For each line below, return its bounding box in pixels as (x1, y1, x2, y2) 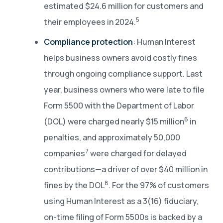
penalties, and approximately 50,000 (44, 131, 180, 143)
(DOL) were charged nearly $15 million (44, 115, 184, 127)
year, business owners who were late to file (44, 84, 205, 95)
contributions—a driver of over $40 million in (44, 163, 208, 175)
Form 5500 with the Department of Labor (44, 100, 194, 111)
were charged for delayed (89, 147, 187, 159)
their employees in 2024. (44, 16, 136, 27)
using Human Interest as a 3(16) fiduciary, (44, 195, 199, 207)
